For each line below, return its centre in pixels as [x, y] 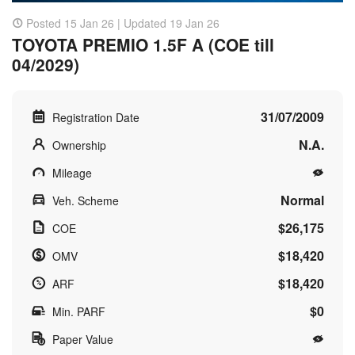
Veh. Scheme [86, 200]
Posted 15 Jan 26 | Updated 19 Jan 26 [123, 23]
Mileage [72, 172]
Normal [302, 200]
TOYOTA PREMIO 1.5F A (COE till [143, 44]
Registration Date [96, 117]
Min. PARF [79, 311]
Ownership [79, 145]
